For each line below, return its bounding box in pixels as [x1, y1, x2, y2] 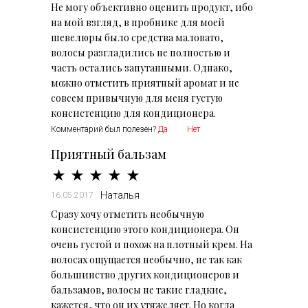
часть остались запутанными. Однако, [51, 61, 232, 74]
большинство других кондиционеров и [51, 268, 239, 281]
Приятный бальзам [51, 146, 166, 162]
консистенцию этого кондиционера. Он [51, 223, 239, 236]
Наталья [100, 190, 140, 201]
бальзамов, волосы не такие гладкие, [51, 283, 227, 296]
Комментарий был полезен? [51, 124, 158, 134]
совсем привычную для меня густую [51, 91, 223, 104]
